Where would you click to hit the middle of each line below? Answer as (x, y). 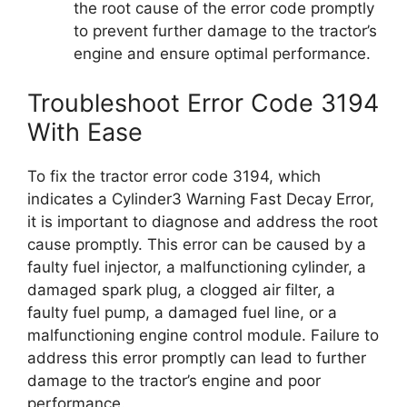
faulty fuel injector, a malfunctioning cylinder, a (197, 267)
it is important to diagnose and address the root (203, 221)
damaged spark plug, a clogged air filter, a (181, 289)
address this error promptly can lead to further (197, 357)
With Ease (85, 132)
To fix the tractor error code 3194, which (174, 176)
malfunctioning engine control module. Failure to (203, 335)
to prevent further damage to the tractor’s (225, 31)
